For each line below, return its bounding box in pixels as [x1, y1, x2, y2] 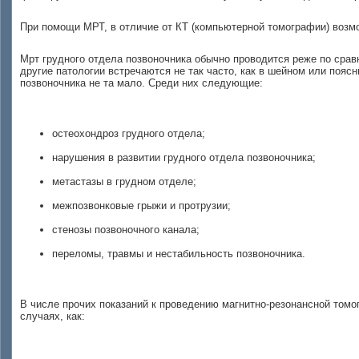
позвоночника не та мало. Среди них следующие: [20, 77, 263, 89]
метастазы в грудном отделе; [52, 175, 196, 188]
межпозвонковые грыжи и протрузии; [52, 200, 231, 212]
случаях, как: [20, 310, 85, 322]
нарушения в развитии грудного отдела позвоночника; [52, 151, 316, 163]
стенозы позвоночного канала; [52, 224, 200, 236]
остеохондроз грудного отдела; [52, 127, 205, 139]
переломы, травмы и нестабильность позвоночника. [52, 248, 305, 260]
